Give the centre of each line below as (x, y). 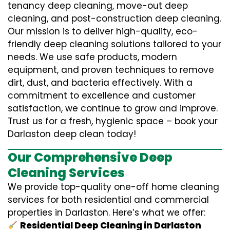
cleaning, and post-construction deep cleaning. (114, 18)
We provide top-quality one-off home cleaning (113, 187)
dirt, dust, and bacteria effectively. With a (100, 83)
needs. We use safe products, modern (92, 57)
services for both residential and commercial (108, 200)
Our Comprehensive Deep (90, 157)
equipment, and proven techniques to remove (111, 70)
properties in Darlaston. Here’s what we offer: (107, 213)
